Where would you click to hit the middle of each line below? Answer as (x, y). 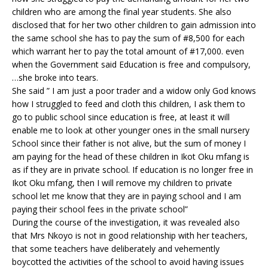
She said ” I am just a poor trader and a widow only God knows (134, 91)
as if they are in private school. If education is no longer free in (133, 170)
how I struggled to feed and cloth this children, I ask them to (129, 104)
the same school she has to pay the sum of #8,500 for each (128, 38)
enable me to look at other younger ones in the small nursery (131, 130)
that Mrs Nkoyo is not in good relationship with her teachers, (130, 235)
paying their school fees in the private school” (100, 209)
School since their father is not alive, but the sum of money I (129, 143)
